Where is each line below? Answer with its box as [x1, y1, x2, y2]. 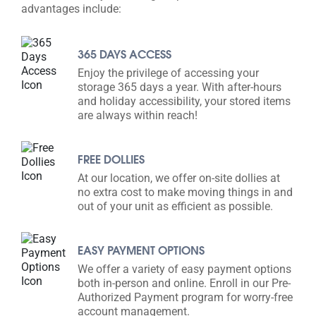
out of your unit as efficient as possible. [78, 199, 273, 213]
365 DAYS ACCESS [78, 46, 171, 61]
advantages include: [21, 1, 121, 16]
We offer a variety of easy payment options [78, 262, 291, 276]
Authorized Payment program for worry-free [78, 290, 293, 304]
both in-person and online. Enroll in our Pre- [78, 276, 291, 290]
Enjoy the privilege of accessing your [78, 66, 259, 80]
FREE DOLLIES [78, 151, 145, 166]
